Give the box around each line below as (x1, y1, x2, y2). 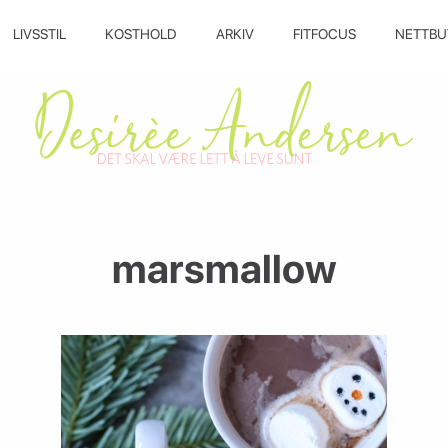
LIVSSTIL (12, 26, 66, 42)
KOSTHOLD (104, 26, 177, 42)
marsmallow (111, 245, 337, 294)
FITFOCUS (292, 26, 356, 42)
